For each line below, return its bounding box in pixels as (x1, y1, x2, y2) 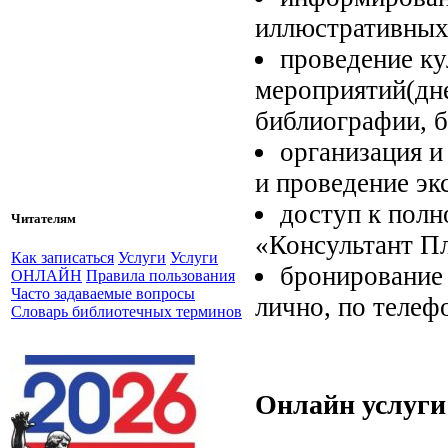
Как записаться (11, 249, 114, 267)
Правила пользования (86, 267, 235, 285)
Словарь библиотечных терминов (11, 303, 242, 321)
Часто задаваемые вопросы (11, 285, 195, 303)
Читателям (11, 211, 76, 227)
